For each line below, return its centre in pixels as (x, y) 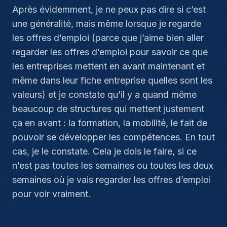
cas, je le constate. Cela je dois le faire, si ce (104, 151)
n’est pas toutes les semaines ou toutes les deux (113, 165)
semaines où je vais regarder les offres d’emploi (111, 180)
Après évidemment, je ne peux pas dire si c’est (109, 9)
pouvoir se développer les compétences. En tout (113, 137)
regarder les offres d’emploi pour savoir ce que (110, 52)
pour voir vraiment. (51, 194)
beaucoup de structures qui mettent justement (108, 109)
